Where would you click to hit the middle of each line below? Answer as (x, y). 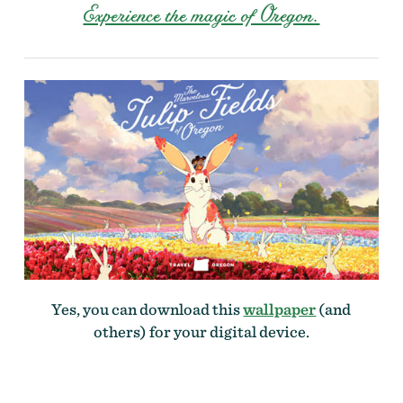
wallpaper (280, 309)
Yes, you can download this (148, 309)
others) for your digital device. (201, 331)
